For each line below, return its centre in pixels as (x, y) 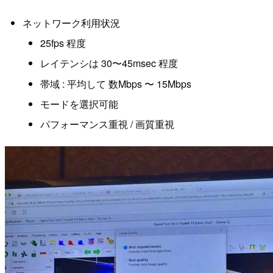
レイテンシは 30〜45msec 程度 (109, 63)
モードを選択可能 (79, 104)
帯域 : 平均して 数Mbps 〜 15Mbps (115, 83)
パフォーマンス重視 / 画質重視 (107, 124)
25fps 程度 (63, 43)
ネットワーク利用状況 (71, 23)
